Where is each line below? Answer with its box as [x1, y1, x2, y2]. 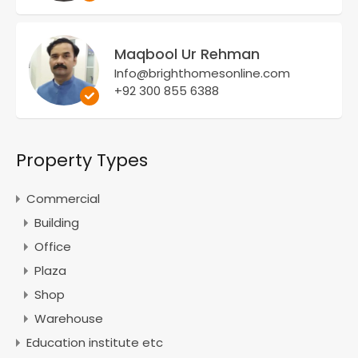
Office [34, 237, 71, 255]
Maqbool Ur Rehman [114, 43, 260, 64]
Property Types [16, 147, 148, 173]
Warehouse [34, 309, 103, 327]
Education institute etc [26, 333, 163, 351]
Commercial [26, 189, 100, 207]
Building [34, 213, 79, 231]
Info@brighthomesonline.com [114, 64, 290, 82]
